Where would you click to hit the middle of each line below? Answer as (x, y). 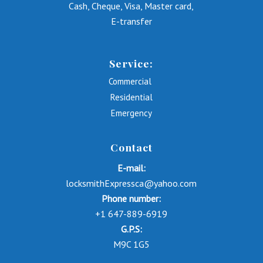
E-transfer (131, 21)
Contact (131, 147)
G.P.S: (131, 229)
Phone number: (131, 199)
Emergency (131, 113)
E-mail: (131, 168)
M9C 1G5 (131, 245)
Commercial (131, 81)
